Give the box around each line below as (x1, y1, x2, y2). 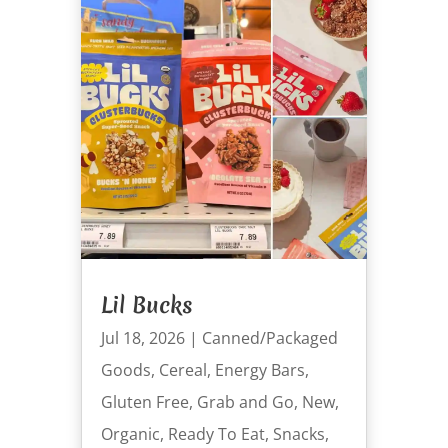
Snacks (272, 423, 325, 446)
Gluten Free (100, 391, 189, 414)
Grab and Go (196, 391, 294, 414)
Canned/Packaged (201, 327, 338, 350)
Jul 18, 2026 (100, 327, 185, 350)
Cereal (158, 359, 207, 382)
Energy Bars (214, 359, 305, 382)
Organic (100, 423, 160, 446)
